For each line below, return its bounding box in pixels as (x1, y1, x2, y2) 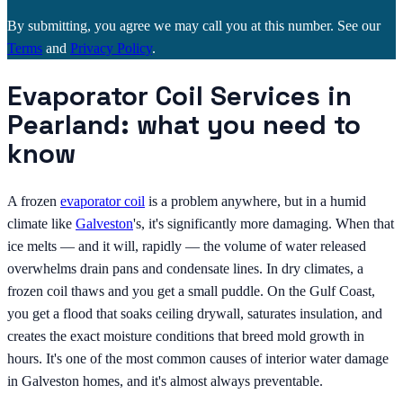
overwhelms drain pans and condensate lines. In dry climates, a (7, 261, 363, 277)
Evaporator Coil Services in (7, 78, 352, 113)
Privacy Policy (70, 40, 152, 57)
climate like (7, 216, 76, 232)
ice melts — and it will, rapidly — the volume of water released (7, 238, 366, 255)
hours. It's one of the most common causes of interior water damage (7, 351, 389, 367)
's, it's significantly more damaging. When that (133, 216, 394, 232)
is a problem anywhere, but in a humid (145, 193, 366, 210)
